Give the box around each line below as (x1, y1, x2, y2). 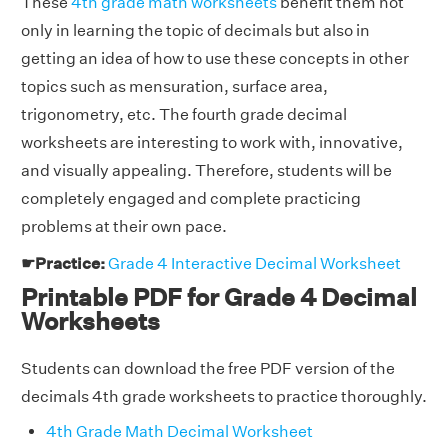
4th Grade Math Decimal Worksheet (46, 422, 313, 441)
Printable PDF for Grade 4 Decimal (21, 283, 417, 311)
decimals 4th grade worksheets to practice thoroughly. (21, 387, 427, 406)
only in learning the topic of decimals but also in (21, 21, 370, 40)
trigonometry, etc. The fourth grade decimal (21, 105, 347, 124)
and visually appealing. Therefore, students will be (21, 161, 392, 180)
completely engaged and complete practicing (21, 189, 361, 208)
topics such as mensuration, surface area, (21, 77, 328, 96)
